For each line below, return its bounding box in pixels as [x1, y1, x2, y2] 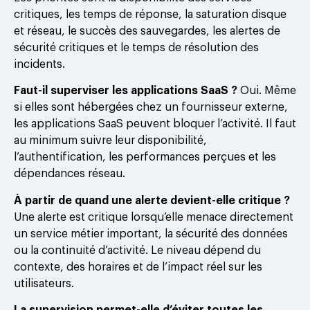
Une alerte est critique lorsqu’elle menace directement [14, 211, 293, 223]
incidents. [14, 58, 65, 70]
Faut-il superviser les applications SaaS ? [14, 85, 237, 97]
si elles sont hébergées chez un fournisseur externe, [14, 102, 288, 113]
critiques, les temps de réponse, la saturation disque [14, 8, 286, 20]
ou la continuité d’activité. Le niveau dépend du [14, 244, 261, 256]
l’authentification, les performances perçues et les [14, 152, 276, 163]
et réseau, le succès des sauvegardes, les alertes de [14, 25, 280, 37]
